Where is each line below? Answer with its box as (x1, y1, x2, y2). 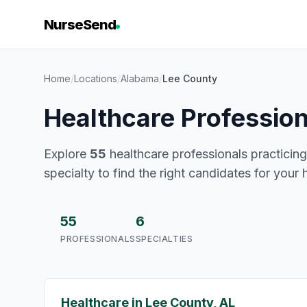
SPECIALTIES (135, 234, 193, 244)
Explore (44, 147, 90, 161)
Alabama (121, 73, 159, 84)
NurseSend (44, 16, 116, 33)
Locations (74, 73, 117, 84)
